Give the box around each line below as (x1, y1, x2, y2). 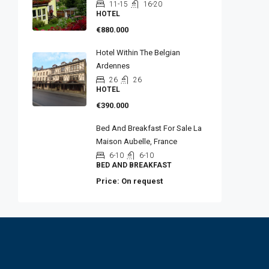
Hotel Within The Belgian (96, 48, 180, 58)
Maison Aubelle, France (96, 137, 177, 147)
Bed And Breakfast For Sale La (96, 124, 202, 133)
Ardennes (96, 61, 130, 71)
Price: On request (96, 177, 163, 186)
